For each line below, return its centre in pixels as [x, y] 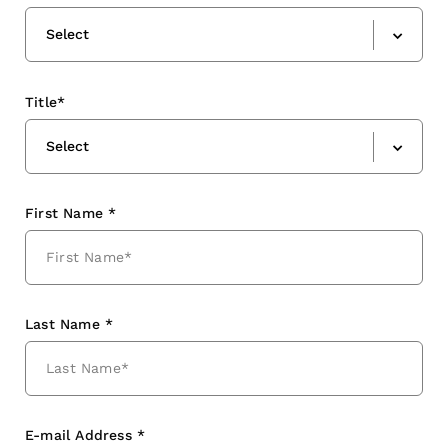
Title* [45, 101]
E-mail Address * [85, 434]
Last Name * [69, 323]
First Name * [71, 212]
